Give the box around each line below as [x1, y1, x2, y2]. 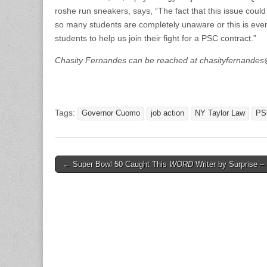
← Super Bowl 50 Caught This [63, 160, 169, 169]
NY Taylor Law [195, 109, 245, 117]
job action [151, 109, 184, 117]
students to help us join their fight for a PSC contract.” [55, 33, 256, 43]
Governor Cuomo [82, 109, 140, 117]
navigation [54, 173, 108, 185]
